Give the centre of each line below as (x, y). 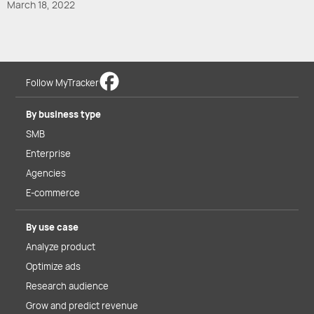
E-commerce (53, 193)
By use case (52, 227)
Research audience (67, 286)
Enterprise (48, 154)
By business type (63, 115)
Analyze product (61, 247)
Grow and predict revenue (82, 306)
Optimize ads (53, 267)
